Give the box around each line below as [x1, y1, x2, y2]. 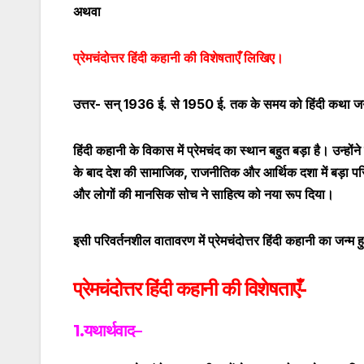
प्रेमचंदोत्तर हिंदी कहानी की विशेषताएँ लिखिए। [73, 50, 284, 67]
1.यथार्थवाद [73, 320, 134, 340]
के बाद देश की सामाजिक [73, 164, 184, 181]
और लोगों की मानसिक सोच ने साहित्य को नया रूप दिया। [73, 186, 334, 203]
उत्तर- [73, 96, 104, 113]
